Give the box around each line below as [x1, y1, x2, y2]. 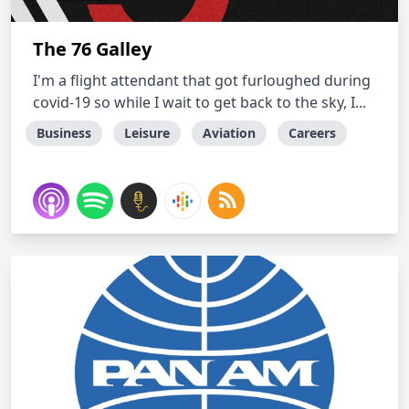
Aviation [203, 124, 256, 142]
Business [37, 124, 91, 142]
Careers [288, 124, 336, 142]
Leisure [124, 124, 170, 142]
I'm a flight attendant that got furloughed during [33, 70, 371, 90]
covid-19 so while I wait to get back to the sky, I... [33, 92, 366, 112]
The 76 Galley [33, 37, 152, 61]
